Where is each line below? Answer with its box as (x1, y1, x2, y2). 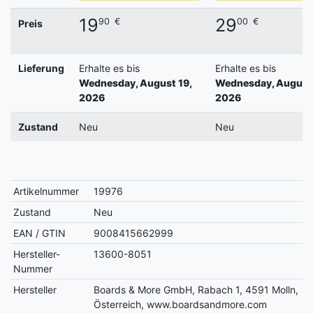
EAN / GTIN (13, 226, 66, 239)
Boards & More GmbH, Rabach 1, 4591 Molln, (94, 283, 299, 296)
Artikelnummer (13, 184, 80, 197)
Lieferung (17, 61, 64, 74)
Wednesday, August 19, (78, 76, 191, 89)
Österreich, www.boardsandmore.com (94, 298, 268, 310)
